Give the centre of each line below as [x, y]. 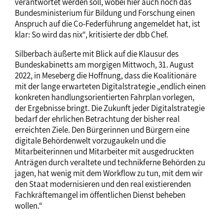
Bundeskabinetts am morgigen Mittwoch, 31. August [104, 65]
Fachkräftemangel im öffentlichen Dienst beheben [100, 195]
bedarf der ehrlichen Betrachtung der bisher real [97, 119]
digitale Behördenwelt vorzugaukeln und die [90, 141]
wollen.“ [29, 206]
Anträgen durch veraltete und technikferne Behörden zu [110, 163]
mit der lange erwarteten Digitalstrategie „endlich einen [110, 87]
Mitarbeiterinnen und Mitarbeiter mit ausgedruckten [104, 152]
